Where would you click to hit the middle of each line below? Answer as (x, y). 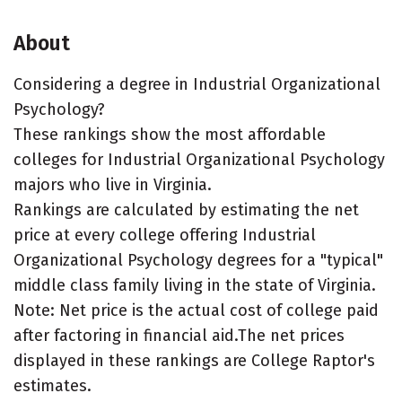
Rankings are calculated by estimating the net (186, 210)
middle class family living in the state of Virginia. (195, 285)
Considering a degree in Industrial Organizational (197, 84)
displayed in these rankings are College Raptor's (194, 361)
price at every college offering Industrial (165, 235)
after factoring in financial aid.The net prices (179, 336)
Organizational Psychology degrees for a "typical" (198, 260)
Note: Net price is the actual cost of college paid (196, 310)
